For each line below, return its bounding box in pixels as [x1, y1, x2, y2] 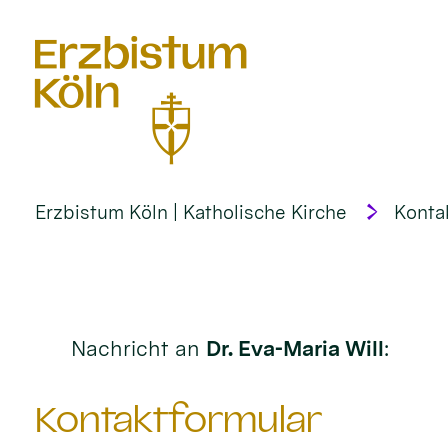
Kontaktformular [35, 398, 323, 440]
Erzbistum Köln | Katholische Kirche [35, 200, 348, 224]
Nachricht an [70, 336, 206, 362]
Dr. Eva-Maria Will [205, 336, 384, 362]
